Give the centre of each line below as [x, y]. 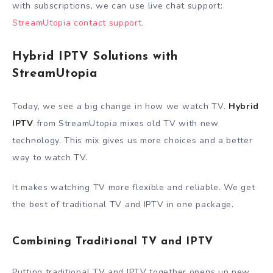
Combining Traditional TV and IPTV [113, 242]
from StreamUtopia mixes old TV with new [126, 124]
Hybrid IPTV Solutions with [95, 57]
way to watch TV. [50, 158]
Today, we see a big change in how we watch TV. [120, 107]
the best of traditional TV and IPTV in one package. [123, 204]
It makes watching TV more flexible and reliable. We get [134, 187]
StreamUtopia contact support [77, 23]
